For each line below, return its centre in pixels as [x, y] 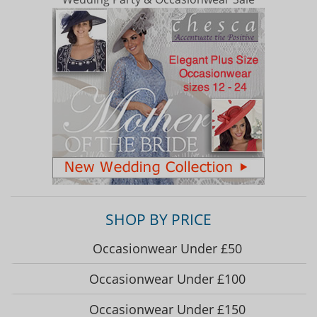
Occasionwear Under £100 [167, 279]
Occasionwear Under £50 [167, 248]
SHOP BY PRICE [158, 220]
